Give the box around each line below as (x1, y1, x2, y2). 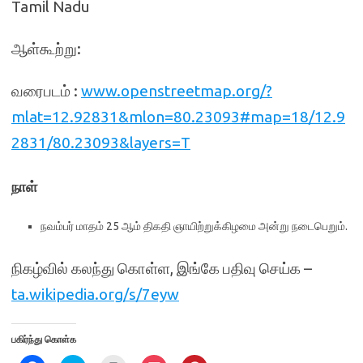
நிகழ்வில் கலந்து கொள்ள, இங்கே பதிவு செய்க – (11, 259, 312, 277)
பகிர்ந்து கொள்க (11, 334, 76, 344)
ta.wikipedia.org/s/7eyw (11, 285, 179, 303)
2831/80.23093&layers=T (11, 134, 190, 152)
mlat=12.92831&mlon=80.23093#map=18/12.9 (11, 108, 345, 126)
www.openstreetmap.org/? (81, 82, 272, 100)
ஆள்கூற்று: (11, 40, 81, 58)
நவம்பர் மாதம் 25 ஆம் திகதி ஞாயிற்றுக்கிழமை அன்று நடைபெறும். (41, 220, 348, 233)
